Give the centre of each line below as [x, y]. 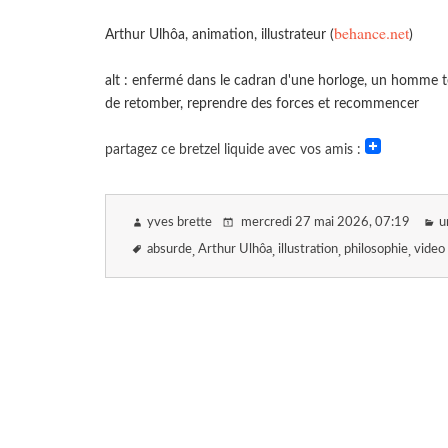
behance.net [371, 33]
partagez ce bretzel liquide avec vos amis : [235, 150]
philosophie [376, 249]
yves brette [179, 223]
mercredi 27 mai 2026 [303, 223]
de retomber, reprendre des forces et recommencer [262, 104]
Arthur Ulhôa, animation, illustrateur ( [219, 35]
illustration [308, 249]
